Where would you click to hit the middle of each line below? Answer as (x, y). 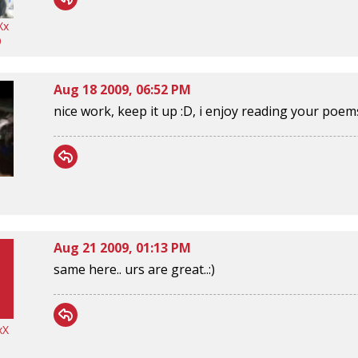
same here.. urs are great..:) (134, 269)
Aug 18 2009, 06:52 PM (122, 89)
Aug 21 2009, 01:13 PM (122, 247)
